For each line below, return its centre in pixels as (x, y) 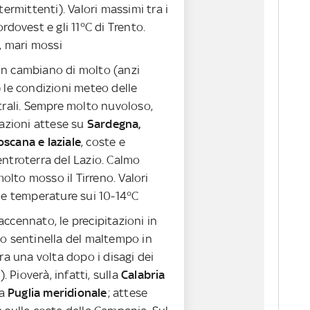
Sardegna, (114, 124)
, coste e (103, 142)
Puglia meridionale (57, 293)
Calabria (143, 275)
